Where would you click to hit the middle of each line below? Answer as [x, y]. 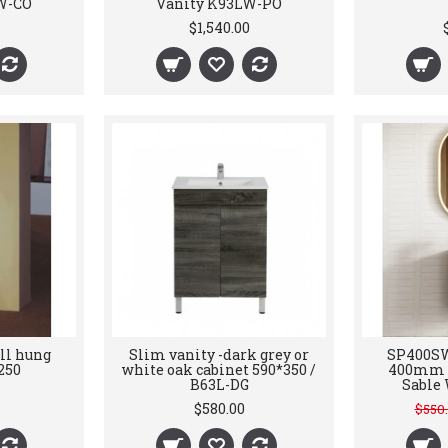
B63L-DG [219, 384]
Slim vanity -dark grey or [219, 354]
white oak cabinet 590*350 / [219, 369]
